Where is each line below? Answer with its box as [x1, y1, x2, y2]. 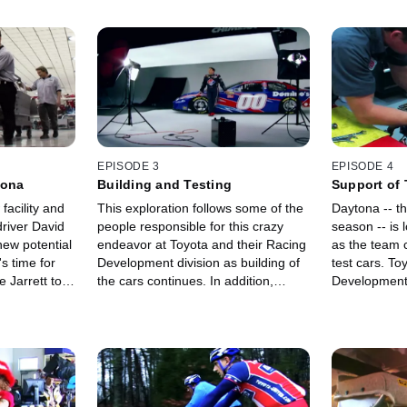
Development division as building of [97, 255, 301, 271]
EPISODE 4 [331, 160, 394, 174]
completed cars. [97, 310, 190, 325]
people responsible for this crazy [97, 219, 284, 234]
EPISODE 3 [97, 160, 160, 174]
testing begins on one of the [97, 292, 258, 307]
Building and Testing [97, 177, 233, 193]
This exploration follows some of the [97, 201, 304, 216]
